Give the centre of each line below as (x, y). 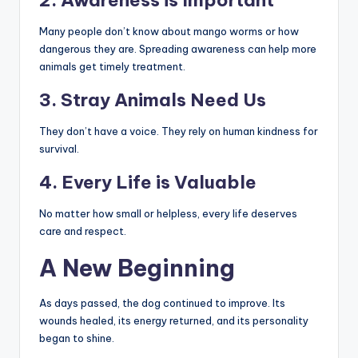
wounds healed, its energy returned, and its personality (174, 321)
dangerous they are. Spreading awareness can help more (178, 49)
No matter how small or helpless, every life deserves (168, 214)
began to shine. (77, 338)
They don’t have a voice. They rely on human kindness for (179, 131)
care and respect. (83, 231)
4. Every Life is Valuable (148, 183)
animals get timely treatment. (112, 67)
